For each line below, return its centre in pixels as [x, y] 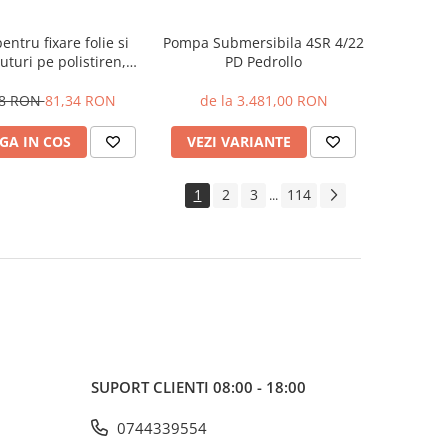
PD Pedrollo [263, 61]
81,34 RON [80, 100]
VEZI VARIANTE [239, 141]
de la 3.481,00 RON [263, 100]
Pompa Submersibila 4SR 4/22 [263, 42]
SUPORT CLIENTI [152, 387]
